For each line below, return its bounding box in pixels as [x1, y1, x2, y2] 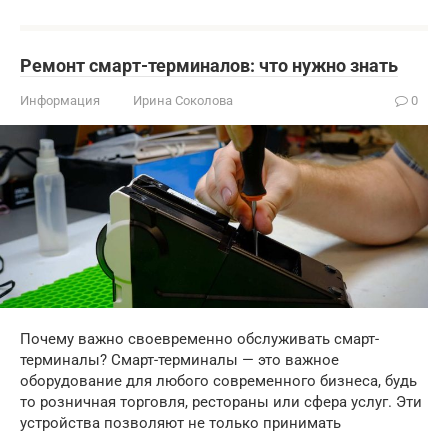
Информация [20, 93, 100, 108]
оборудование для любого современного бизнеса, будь [20, 372, 417, 391]
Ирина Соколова [133, 93, 233, 108]
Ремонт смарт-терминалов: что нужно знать [20, 55, 398, 76]
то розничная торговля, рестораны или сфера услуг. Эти [20, 393, 422, 412]
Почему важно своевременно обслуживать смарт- [20, 330, 379, 349]
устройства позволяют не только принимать [20, 414, 341, 433]
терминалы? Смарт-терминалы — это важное [20, 351, 339, 370]
